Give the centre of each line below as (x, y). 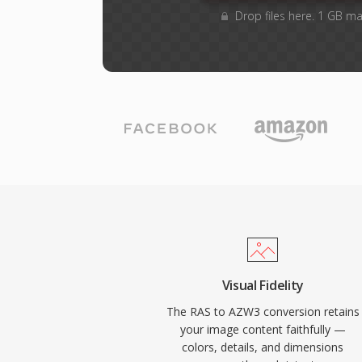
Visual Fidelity (263, 285)
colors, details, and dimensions (263, 347)
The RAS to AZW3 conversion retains (263, 311)
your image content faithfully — (263, 329)
